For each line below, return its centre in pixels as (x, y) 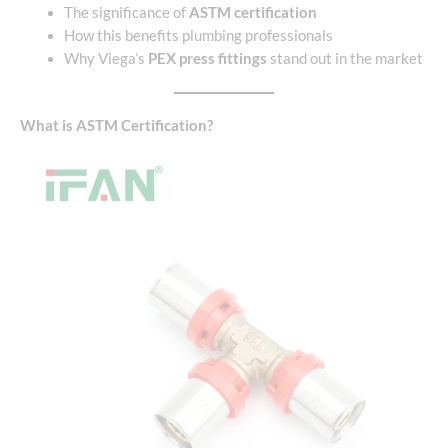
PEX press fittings (207, 59)
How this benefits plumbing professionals (198, 36)
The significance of (126, 13)
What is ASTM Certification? (116, 126)
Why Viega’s (105, 59)
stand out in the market (344, 59)
